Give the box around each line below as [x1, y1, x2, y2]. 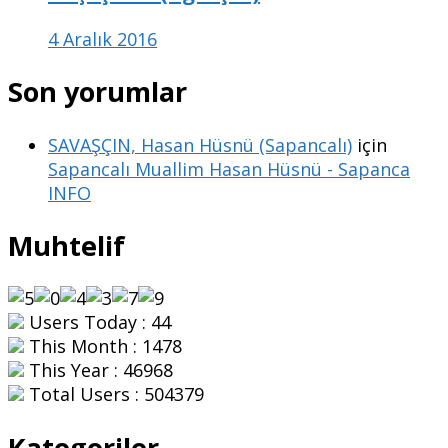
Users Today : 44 [24, 310, 171, 335]
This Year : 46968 [24, 358, 173, 383]
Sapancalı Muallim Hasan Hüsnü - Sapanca [48, 156, 410, 181]
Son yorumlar [8, 73, 187, 111]
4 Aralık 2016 [48, 26, 157, 51]
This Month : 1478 [24, 334, 182, 359]
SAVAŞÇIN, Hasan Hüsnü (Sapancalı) [48, 132, 352, 157]
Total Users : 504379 [24, 382, 204, 407]
